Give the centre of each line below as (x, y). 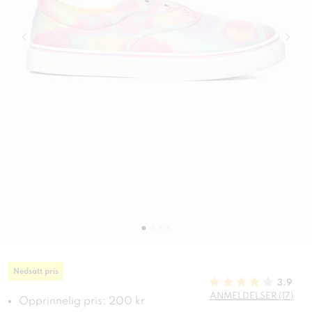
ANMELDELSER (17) (252, 297)
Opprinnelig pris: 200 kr (82, 302)
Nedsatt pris (36, 272)
